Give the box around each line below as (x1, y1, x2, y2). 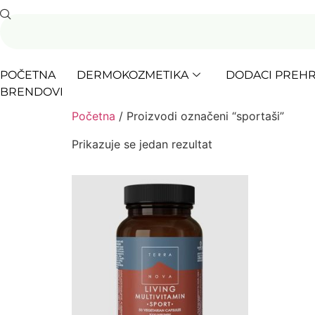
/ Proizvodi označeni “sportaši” (115, 109, 284, 123)
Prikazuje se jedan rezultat (72, 137, 212, 151)
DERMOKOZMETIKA (77, 68, 188, 82)
